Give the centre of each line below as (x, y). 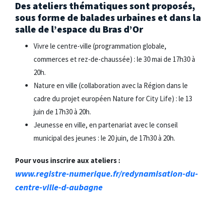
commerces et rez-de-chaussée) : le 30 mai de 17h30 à (115, 59)
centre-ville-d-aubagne (59, 187)
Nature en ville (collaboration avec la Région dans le (111, 86)
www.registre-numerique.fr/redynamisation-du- (107, 174)
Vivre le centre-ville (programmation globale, (100, 46)
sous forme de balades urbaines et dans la (108, 17)
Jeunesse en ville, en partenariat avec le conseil (106, 125)
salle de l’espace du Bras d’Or (79, 29)
